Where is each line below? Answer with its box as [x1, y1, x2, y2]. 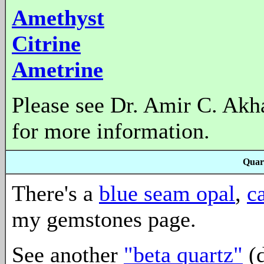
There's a [12, 181, 99, 206]
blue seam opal [99, 181, 235, 206]
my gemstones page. [12, 207, 196, 232]
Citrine [12, 31, 81, 56]
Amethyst [12, 5, 104, 30]
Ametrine [12, 57, 103, 82]
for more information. [12, 118, 210, 143]
